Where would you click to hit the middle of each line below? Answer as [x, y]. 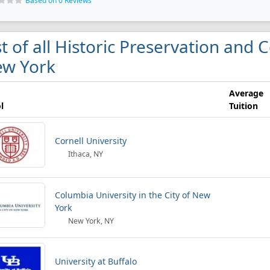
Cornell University [91, 141]
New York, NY [90, 221]
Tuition [243, 106]
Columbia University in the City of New [133, 195]
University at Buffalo [96, 261]
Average [246, 93]
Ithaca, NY [85, 154]
